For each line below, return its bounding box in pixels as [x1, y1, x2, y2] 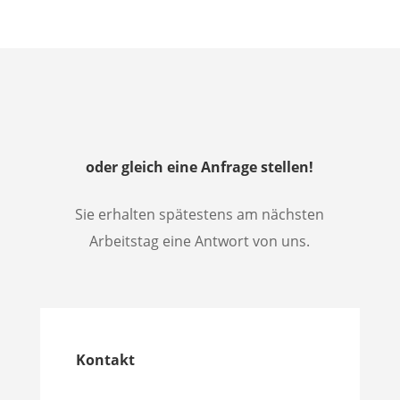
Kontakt [75, 350, 135, 371]
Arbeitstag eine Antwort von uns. [89, 231, 311, 252]
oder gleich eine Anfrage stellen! [86, 157, 314, 178]
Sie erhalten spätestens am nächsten [75, 204, 325, 225]
